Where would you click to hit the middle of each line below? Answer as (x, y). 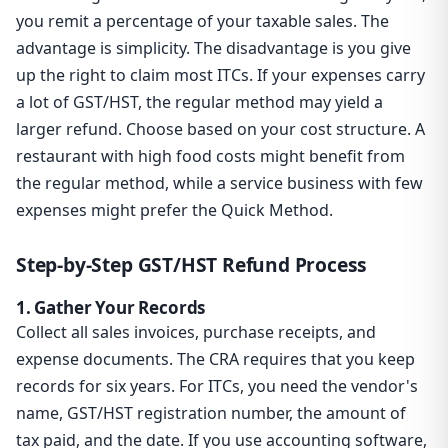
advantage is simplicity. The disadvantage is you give (213, 48)
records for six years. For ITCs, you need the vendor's (217, 386)
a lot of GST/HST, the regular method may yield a (199, 102)
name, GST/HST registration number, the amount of (211, 413)
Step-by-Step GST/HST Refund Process (192, 265)
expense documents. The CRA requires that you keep (215, 359)
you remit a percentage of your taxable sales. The (202, 21)
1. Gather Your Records (111, 308)
